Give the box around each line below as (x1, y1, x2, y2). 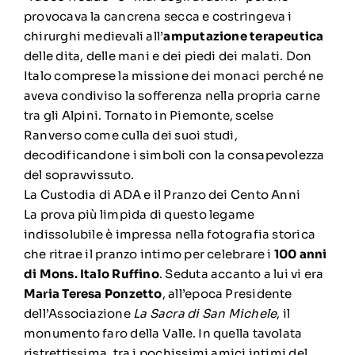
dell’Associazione (23, 305, 134, 321)
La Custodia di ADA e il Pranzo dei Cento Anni (23, 186, 301, 202)
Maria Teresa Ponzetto (23, 285, 162, 301)
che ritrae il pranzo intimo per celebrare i (23, 246, 274, 261)
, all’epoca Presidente (162, 285, 292, 301)
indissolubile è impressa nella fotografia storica (23, 226, 316, 242)
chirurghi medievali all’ (23, 28, 164, 44)
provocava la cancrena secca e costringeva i (23, 8, 292, 24)
